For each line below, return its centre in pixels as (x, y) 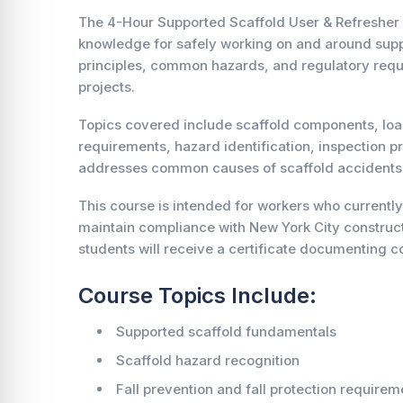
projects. (107, 87)
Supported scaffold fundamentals (226, 331)
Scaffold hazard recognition (208, 360)
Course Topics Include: (197, 296)
